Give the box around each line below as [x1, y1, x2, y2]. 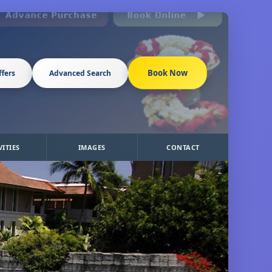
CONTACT [166, 143, 200, 152]
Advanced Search [49, 67, 111, 78]
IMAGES [78, 143, 106, 152]
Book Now [148, 67, 188, 78]
